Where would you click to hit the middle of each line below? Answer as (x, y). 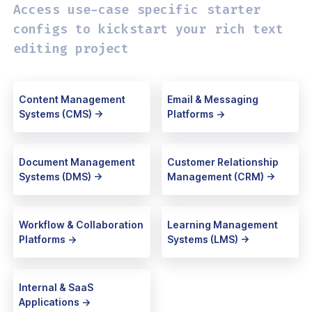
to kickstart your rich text (175, 29)
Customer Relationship (223, 162)
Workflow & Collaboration (81, 224)
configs (40, 29)
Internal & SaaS (56, 287)
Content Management (72, 99)
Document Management (77, 162)
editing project (71, 48)
